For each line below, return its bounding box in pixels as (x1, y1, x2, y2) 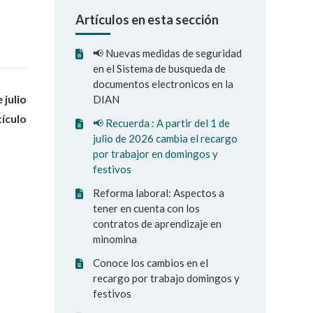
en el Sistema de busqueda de (93, 62, 226, 75)
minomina (93, 233, 138, 245)
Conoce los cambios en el (93, 256, 209, 269)
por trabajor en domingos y (93, 147, 219, 160)
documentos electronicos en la (93, 78, 234, 90)
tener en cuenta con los (93, 202, 201, 214)
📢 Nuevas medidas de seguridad (93, 47, 242, 59)
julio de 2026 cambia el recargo (93, 132, 238, 145)
